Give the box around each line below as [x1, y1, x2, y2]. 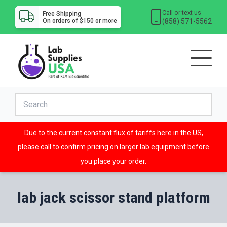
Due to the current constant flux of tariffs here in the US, [24, 129, 203, 137]
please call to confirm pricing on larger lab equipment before [18, 143, 209, 152]
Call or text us [162, 8, 202, 16]
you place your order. [81, 157, 146, 166]
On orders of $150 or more [42, 17, 117, 24]
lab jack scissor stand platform [17, 188, 210, 207]
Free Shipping [42, 10, 81, 17]
